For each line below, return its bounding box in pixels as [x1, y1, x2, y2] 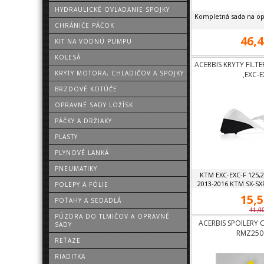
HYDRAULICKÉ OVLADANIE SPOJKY [55, 5, 170, 14]
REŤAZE [55, 236, 81, 245]
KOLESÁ [55, 53, 81, 61]
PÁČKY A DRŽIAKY [55, 117, 112, 125]
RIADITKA [55, 252, 85, 260]
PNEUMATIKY [55, 164, 97, 173]
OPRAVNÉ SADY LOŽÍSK [55, 101, 133, 109]
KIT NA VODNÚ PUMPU [55, 37, 132, 45]
